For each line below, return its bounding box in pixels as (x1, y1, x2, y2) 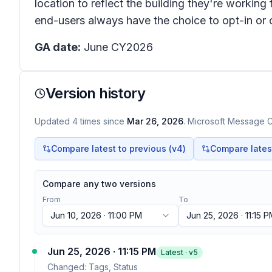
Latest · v (161, 248, 193, 257)
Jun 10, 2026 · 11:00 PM (50, 210, 142, 220)
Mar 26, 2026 (127, 116, 183, 126)
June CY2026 (81, 41, 153, 53)
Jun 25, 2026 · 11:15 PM (47, 245, 156, 257)
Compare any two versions (42, 178, 156, 189)
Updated (35, 116, 72, 126)
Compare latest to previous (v (51, 143, 177, 154)
